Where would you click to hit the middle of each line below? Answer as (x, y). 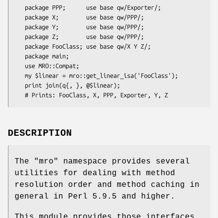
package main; (20, 56)
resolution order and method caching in (107, 185)
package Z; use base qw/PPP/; (20, 36)
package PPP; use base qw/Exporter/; (20, 7)
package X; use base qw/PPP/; (20, 17)
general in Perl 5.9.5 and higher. (95, 196)
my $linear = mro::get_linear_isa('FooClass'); (20, 75)
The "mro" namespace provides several (102, 161)
